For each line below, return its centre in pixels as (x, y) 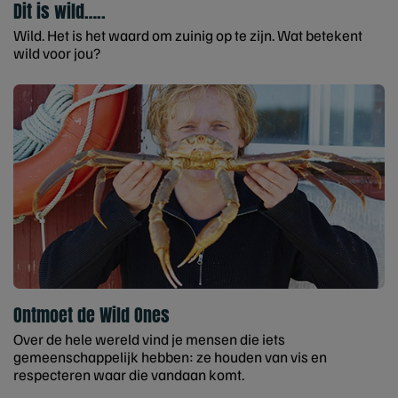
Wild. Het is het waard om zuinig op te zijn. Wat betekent (188, 36)
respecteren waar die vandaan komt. (129, 374)
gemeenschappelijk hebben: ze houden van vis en (170, 356)
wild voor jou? (57, 53)
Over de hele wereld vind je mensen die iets (149, 338)
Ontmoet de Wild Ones (92, 314)
